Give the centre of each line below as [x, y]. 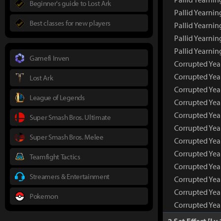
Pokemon [44, 196]
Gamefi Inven [50, 58]
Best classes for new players [70, 23]
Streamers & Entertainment [70, 176]
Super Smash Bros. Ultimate [70, 117]
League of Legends [57, 97]
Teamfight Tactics [55, 156]
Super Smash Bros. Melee [67, 137]
